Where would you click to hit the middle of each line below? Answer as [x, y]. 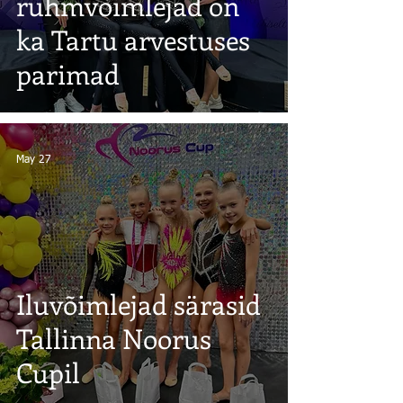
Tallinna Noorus [114, 338]
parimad [68, 74]
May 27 [34, 160]
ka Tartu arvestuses [133, 40]
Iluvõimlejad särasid [139, 304]
